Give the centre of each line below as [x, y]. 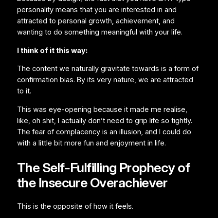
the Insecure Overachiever [92, 182]
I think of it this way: [52, 50]
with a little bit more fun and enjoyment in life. [91, 143]
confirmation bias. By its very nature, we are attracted [105, 80]
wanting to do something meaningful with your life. [100, 32]
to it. [24, 91]
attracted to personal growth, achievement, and [96, 21]
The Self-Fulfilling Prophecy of [103, 167]
